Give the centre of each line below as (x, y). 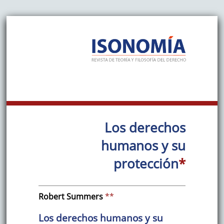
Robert (51, 197)
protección (146, 163)
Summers (84, 197)
